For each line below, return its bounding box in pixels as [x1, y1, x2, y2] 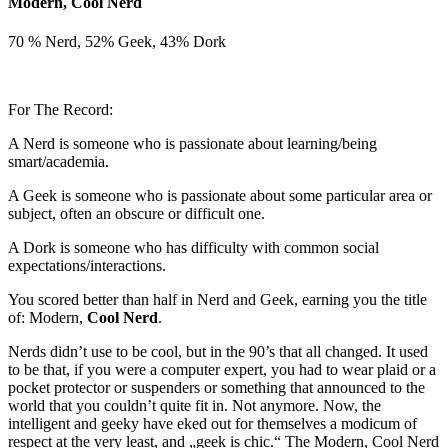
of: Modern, [8, 309, 87, 327]
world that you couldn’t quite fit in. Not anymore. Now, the [8, 397, 381, 415]
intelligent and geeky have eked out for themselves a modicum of [8, 415, 417, 433]
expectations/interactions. [8, 257, 166, 275]
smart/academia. [8, 153, 109, 171]
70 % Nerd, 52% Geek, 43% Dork [8, 33, 226, 51]
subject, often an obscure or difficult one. [8, 205, 265, 223]
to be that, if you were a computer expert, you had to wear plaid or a [8, 361, 436, 379]
